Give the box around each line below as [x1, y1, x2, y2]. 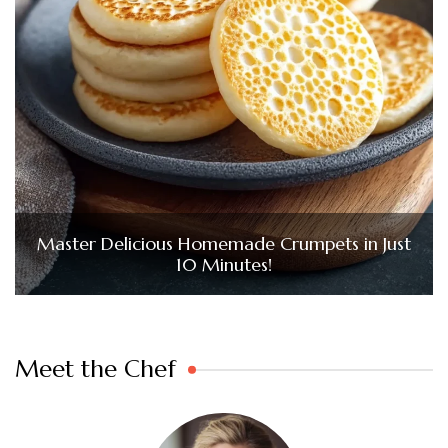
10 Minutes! [176, 252, 272, 276]
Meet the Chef [15, 353, 176, 384]
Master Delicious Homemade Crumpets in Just [37, 231, 411, 255]
